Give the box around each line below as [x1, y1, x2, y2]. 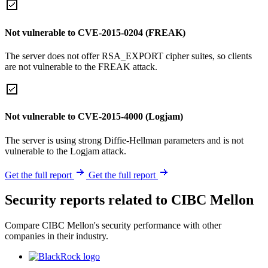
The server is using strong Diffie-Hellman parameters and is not [5, 135, 243, 145]
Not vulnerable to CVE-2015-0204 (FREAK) [5, 27, 185, 38]
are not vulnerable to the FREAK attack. [5, 61, 157, 72]
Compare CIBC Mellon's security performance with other [5, 220, 221, 231]
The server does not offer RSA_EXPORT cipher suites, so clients [5, 50, 252, 61]
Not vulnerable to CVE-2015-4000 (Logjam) [5, 111, 183, 122]
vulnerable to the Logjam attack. [5, 145, 126, 156]
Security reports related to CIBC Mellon [5, 192, 254, 208]
